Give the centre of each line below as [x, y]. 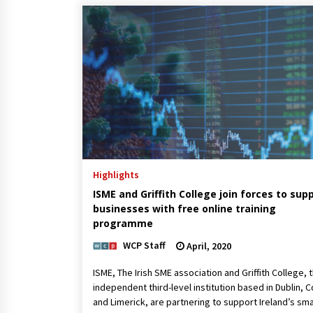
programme [123, 223]
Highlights [116, 174]
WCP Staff [144, 245]
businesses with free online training [184, 208]
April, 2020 [208, 246]
